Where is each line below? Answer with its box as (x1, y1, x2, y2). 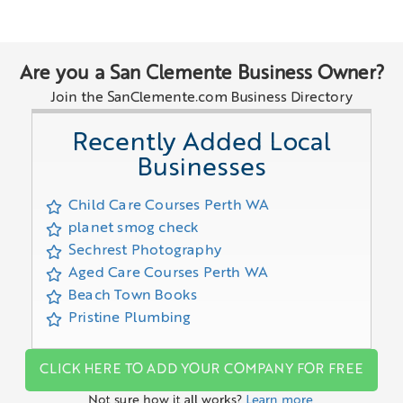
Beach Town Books (68, 289, 198, 304)
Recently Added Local (72, 131, 331, 157)
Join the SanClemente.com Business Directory (50, 91, 353, 106)
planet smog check (68, 221, 200, 237)
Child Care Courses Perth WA (68, 199, 270, 214)
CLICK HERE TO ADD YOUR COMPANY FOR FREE (40, 363, 363, 378)
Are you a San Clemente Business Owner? (19, 65, 384, 85)
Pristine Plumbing (68, 311, 192, 327)
